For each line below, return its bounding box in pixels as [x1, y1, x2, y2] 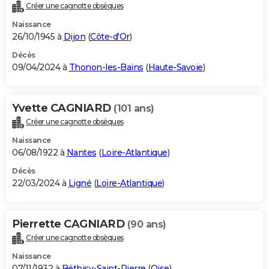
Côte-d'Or [90, 31, 130, 43]
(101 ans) [113, 103, 154, 115]
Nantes [66, 147, 97, 159]
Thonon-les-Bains [68, 62, 144, 73]
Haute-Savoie [148, 62, 203, 73]
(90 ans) [127, 219, 166, 231]
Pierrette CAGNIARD [12, 217, 127, 231]
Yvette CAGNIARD [12, 101, 113, 115]
